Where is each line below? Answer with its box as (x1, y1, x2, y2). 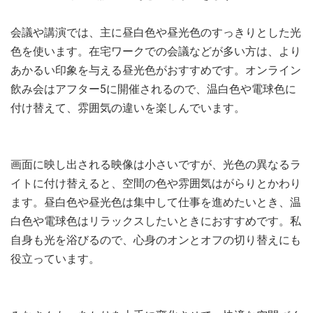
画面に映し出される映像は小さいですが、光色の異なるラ (10, 158, 301, 172)
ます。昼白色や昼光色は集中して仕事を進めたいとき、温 (10, 196, 301, 210)
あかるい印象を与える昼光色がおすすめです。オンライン (10, 64, 301, 78)
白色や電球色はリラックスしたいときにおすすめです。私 (10, 214, 301, 228)
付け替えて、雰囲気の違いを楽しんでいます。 (10, 101, 245, 115)
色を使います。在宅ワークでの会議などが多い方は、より (10, 45, 301, 59)
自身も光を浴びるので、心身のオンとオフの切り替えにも (10, 233, 301, 247)
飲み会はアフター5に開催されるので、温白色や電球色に (10, 82, 296, 96)
